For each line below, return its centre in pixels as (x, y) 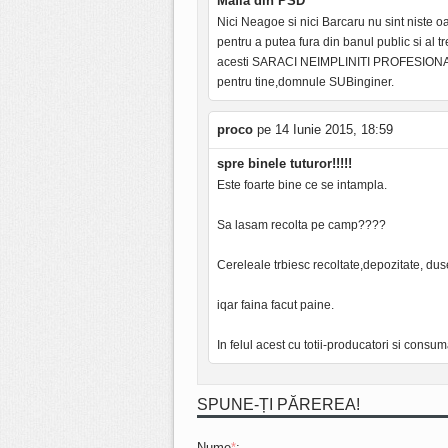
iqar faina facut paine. (275, 305)
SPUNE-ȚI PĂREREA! (278, 404)
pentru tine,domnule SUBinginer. (305, 82)
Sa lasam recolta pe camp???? (301, 225)
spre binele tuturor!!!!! (284, 163)
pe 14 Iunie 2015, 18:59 (323, 129)
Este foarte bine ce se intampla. (302, 185)
